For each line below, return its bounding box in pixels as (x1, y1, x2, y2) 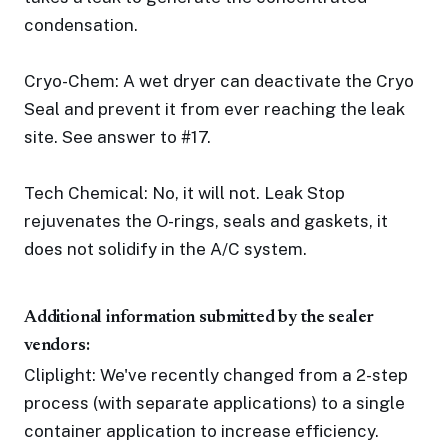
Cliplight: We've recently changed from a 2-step (24, 365, 408, 385)
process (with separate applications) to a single (24, 393, 405, 413)
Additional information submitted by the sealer (24, 310, 375, 327)
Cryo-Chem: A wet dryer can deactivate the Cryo (24, 71, 414, 91)
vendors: (24, 338, 90, 355)
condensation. (24, 15, 138, 35)
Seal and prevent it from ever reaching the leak (24, 99, 405, 119)
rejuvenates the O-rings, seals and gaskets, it (24, 211, 388, 231)
